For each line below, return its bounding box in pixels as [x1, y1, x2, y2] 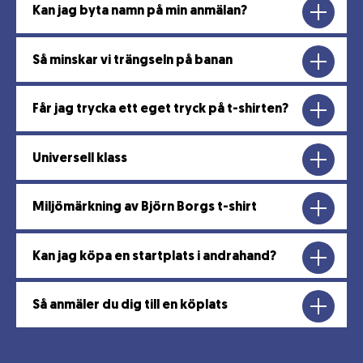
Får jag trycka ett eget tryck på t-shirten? [32, 103, 288, 116]
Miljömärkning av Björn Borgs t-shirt [32, 201, 257, 214]
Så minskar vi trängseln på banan [32, 53, 233, 67]
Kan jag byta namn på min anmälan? [32, 5, 247, 18]
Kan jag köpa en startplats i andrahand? [32, 250, 276, 263]
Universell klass [32, 152, 127, 165]
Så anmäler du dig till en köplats [32, 299, 228, 312]
